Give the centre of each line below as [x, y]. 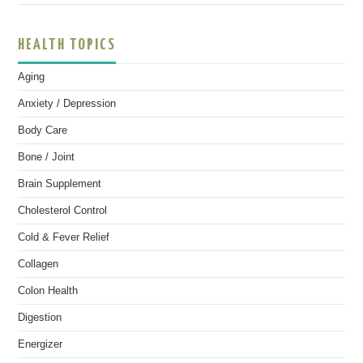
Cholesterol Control [63, 211]
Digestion [40, 318]
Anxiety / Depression [67, 104]
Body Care [43, 130]
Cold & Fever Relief [64, 237]
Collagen [38, 264]
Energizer [41, 344]
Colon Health [48, 291]
